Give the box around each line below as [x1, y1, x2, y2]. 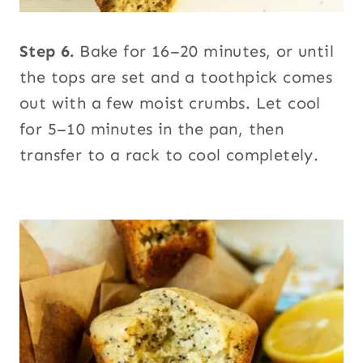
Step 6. [19, 41, 80, 62]
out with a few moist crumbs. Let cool [19, 93, 321, 113]
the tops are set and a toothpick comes [19, 67, 333, 88]
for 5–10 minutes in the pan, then [19, 119, 284, 139]
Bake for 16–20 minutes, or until [79, 41, 335, 62]
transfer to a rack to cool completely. [19, 145, 319, 165]
